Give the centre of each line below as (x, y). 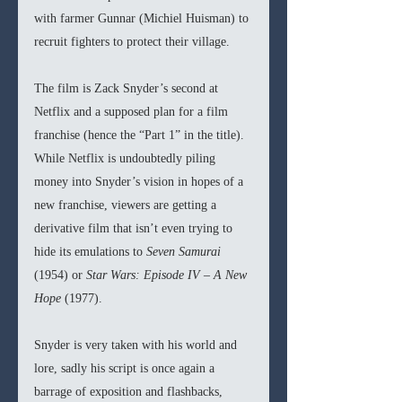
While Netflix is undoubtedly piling (127, 159)
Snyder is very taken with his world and (137, 345)
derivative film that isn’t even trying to (135, 229)
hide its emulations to (90, 252)
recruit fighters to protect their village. (132, 42)
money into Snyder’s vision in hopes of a (140, 182)
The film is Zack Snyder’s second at (128, 89)
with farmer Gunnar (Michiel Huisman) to (143, 19)
